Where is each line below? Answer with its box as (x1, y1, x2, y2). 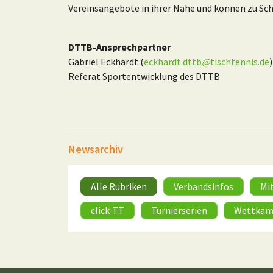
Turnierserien (151, 204, 207, 216)
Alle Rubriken (91, 180, 147, 193)
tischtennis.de (210, 55, 269, 68)
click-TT (91, 204, 124, 216)
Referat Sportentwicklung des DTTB (68, 70, 220, 83)
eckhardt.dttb (144, 55, 202, 68)
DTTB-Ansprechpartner (68, 41, 171, 54)
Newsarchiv (68, 142, 123, 157)
